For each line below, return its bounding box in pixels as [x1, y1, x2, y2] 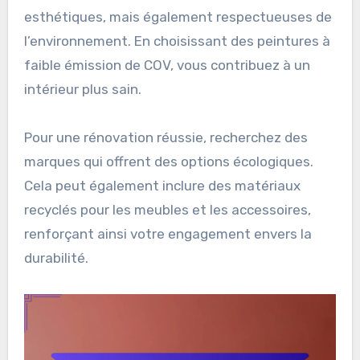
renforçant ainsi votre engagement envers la [23, 226, 312, 243]
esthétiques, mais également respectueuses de [23, 9, 332, 26]
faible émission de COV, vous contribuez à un [23, 57, 310, 74]
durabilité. [23, 250, 88, 267]
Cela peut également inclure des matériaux [23, 178, 301, 194]
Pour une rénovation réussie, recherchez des [23, 129, 308, 146]
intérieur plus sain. [23, 81, 141, 98]
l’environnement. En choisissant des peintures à [23, 33, 330, 50]
